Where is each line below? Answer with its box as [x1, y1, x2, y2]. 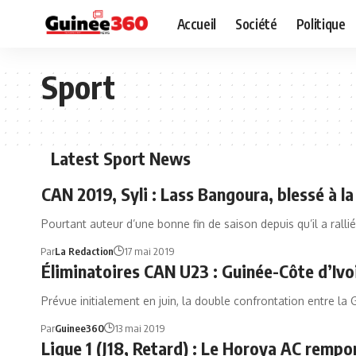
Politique [296, 14, 346, 33]
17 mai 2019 [123, 245, 175, 257]
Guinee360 [54, 322, 104, 335]
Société [235, 14, 277, 33]
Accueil [176, 14, 217, 33]
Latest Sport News [51, 147, 191, 169]
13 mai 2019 [114, 322, 165, 335]
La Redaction [54, 245, 114, 257]
